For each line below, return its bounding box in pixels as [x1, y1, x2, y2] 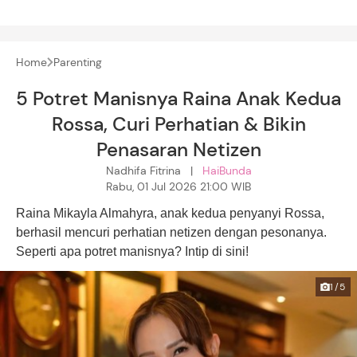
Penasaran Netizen [96, 136, 261, 162]
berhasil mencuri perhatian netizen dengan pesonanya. [16, 225, 327, 239]
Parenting [53, 54, 102, 69]
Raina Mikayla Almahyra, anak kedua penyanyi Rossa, [16, 206, 324, 220]
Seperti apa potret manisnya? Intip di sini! [16, 244, 249, 258]
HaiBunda [202, 163, 252, 178]
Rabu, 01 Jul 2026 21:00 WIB [106, 178, 251, 194]
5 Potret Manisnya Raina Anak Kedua [16, 85, 341, 111]
